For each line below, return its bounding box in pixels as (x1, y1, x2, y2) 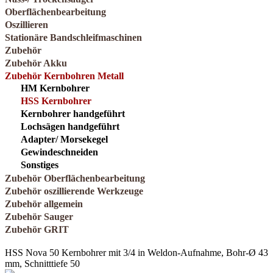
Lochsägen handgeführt (21, 121, 119, 132)
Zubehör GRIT (5, 224, 69, 235)
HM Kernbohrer (21, 83, 90, 94)
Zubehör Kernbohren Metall (5, 71, 124, 82)
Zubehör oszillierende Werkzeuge (5, 186, 143, 197)
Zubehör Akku (5, 58, 67, 69)
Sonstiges (21, 160, 58, 171)
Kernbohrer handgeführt (21, 108, 125, 119)
